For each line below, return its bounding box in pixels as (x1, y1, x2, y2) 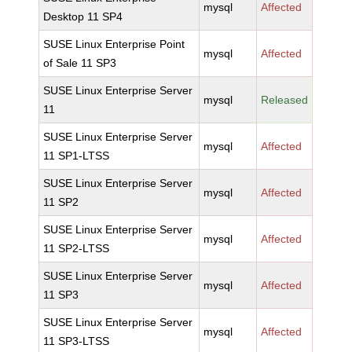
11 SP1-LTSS (43, 149, 110, 162)
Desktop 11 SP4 (43, 10, 123, 23)
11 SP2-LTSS (43, 242, 110, 255)
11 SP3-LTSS (43, 335, 110, 347)
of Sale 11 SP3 (43, 57, 117, 69)
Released (261, 93, 309, 106)
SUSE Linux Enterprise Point (43, 38, 185, 50)
